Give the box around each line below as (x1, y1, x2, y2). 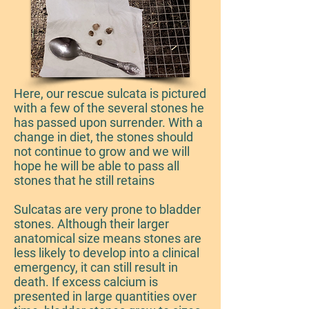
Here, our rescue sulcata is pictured (14, 86, 206, 101)
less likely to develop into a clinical (14, 246, 199, 260)
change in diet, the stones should (14, 130, 193, 144)
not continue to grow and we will (14, 144, 190, 159)
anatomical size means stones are (14, 231, 201, 246)
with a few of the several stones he (14, 101, 204, 115)
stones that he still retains (14, 173, 154, 188)
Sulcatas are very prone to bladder (14, 202, 201, 217)
